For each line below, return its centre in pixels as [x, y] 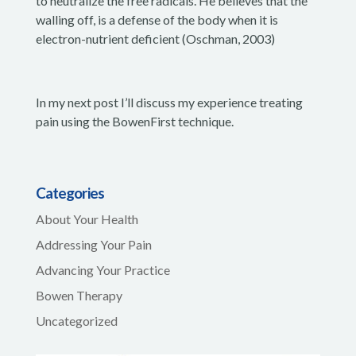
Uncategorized [76, 321]
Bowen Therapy [79, 296]
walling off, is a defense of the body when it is [157, 20]
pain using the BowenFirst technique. [134, 122]
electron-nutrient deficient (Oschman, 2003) [155, 39]
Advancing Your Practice [103, 270]
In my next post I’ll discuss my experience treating [169, 103]
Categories [70, 193]
